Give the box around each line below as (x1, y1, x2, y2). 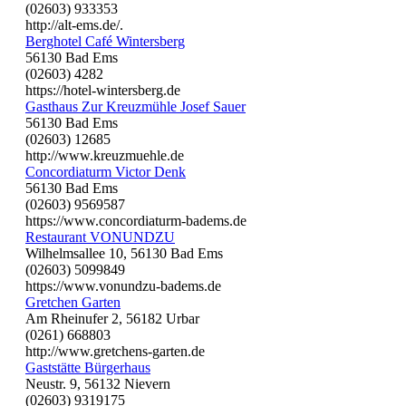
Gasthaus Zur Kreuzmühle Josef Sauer (25, 98, 246, 114)
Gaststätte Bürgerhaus (25, 359, 150, 375)
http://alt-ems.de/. (25, 16, 123, 33)
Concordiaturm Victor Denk (25, 163, 186, 179)
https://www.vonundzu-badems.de (25, 277, 221, 294)
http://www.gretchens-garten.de (25, 343, 205, 359)
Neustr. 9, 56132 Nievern (25, 375, 170, 391)
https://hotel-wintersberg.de (25, 82, 180, 98)
